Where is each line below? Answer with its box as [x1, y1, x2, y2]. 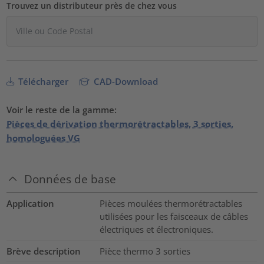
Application [6, 197, 55, 210]
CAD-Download [91, 75, 159, 87]
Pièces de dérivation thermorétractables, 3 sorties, [6, 117, 234, 130]
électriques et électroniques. [99, 223, 213, 236]
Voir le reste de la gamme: [6, 103, 117, 115]
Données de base [24, 171, 117, 186]
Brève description [6, 245, 81, 258]
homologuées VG [6, 131, 81, 144]
